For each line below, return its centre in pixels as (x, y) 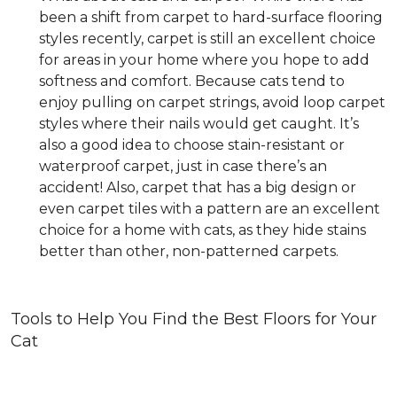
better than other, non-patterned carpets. (189, 251)
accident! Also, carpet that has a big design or (198, 187)
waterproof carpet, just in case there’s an (183, 166)
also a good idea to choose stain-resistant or (192, 145)
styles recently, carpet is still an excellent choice (207, 39)
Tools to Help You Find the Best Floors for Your (194, 319)
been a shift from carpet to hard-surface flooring (211, 17)
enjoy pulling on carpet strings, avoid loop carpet (212, 102)
